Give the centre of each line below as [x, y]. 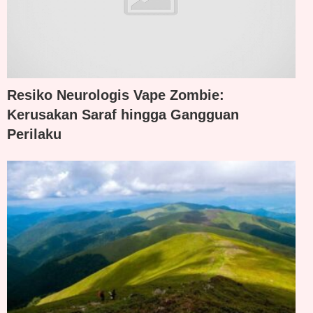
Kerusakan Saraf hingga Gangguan [123, 114]
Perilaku [34, 134]
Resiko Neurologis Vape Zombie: [116, 95]
